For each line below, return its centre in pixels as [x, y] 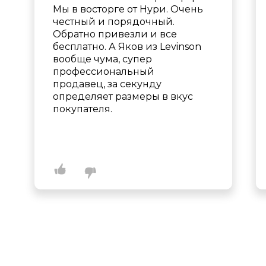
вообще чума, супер [102, 59]
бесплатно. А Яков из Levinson [127, 47]
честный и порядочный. [114, 22]
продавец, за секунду [107, 84]
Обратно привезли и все [115, 34]
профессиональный [104, 72]
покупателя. [83, 109]
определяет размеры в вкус [123, 96]
